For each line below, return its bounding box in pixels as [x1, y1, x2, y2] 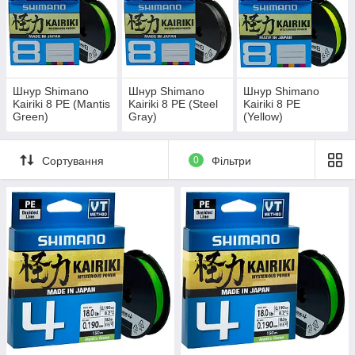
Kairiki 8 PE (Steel [128, 97, 218, 111]
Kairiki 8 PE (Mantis [13, 97, 110, 111]
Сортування [42, 154, 104, 167]
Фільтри [211, 154, 251, 167]
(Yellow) [243, 110, 284, 124]
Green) [13, 110, 48, 124]
